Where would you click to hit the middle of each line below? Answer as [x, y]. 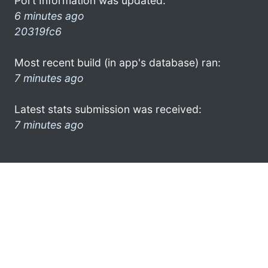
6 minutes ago [49, 16]
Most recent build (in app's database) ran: [118, 62]
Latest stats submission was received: [108, 109]
